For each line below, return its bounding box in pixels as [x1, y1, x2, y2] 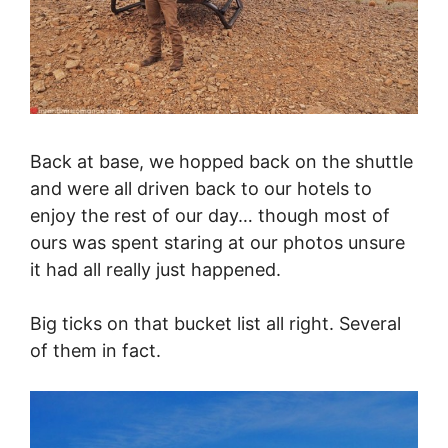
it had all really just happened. [30, 259, 281, 281]
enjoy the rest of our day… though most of [30, 205, 390, 227]
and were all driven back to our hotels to [30, 178, 372, 200]
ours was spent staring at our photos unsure [30, 232, 405, 254]
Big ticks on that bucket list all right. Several [30, 313, 401, 335]
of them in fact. [30, 340, 161, 362]
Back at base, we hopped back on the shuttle [30, 151, 413, 173]
